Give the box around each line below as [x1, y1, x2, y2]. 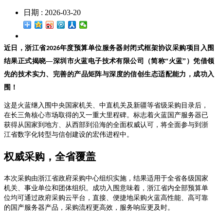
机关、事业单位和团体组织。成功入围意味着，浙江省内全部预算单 [4, 184, 208, 192]
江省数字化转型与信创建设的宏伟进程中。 [4, 130, 133, 138]
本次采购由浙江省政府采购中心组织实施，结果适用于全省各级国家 [4, 174, 208, 182]
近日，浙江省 [4, 44, 46, 52]
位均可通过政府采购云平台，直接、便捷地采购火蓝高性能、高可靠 [4, 194, 208, 201]
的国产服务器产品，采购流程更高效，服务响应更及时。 [4, 203, 174, 211]
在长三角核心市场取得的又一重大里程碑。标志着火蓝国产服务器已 [4, 111, 208, 119]
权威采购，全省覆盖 [4, 150, 96, 163]
